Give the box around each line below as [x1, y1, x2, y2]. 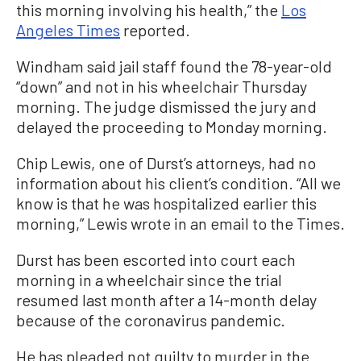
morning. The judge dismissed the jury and [16, 96, 317, 116]
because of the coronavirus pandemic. [16, 309, 285, 330]
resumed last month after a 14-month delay [16, 289, 317, 309]
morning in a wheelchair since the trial [16, 269, 282, 289]
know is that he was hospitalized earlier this [16, 193, 317, 213]
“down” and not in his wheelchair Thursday [16, 76, 307, 96]
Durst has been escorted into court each [16, 249, 296, 269]
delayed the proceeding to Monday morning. [16, 116, 327, 136]
